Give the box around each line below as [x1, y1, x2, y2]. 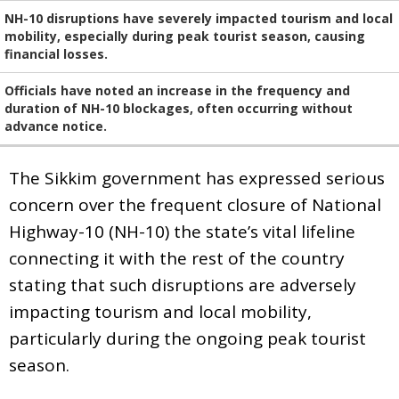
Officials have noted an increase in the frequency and [4, 81, 350, 99]
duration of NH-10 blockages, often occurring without [4, 99, 353, 117]
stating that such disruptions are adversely [9, 273, 356, 297]
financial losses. [4, 45, 108, 62]
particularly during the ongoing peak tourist [9, 326, 366, 350]
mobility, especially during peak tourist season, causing [4, 27, 365, 45]
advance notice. [4, 117, 107, 134]
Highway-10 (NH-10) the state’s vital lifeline [9, 219, 355, 243]
